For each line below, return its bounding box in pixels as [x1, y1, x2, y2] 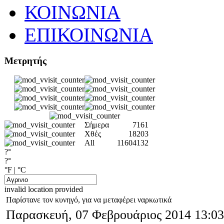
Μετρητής [4, 55, 46, 66]
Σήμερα [84, 120, 109, 129]
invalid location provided [4, 185, 83, 194]
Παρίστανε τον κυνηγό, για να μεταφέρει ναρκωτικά [6, 195, 171, 204]
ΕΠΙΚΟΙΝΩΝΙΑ [24, 24, 153, 45]
